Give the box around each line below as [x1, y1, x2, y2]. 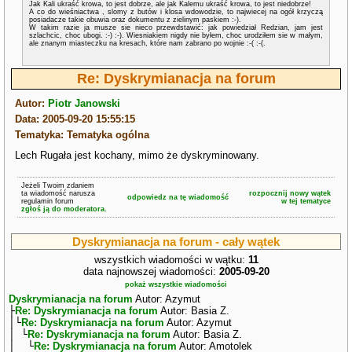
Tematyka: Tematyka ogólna [15, 129, 150, 141]
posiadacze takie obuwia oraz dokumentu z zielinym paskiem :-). [29, 16, 242, 24]
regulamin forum [21, 197, 74, 205]
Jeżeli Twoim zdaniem [21, 181, 94, 189]
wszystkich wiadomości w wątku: [93, 254, 248, 266]
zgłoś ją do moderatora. [21, 205, 107, 213]
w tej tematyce [281, 197, 331, 205]
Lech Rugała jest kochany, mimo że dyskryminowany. [15, 149, 260, 161]
